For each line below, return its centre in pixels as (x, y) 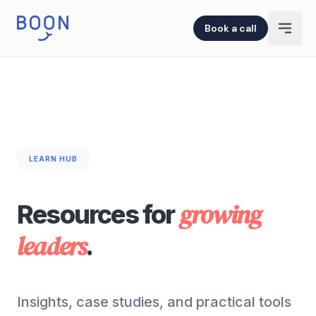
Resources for (98, 214)
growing (220, 215)
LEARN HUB (53, 159)
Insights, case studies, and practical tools (154, 302)
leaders (51, 247)
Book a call (231, 28)
